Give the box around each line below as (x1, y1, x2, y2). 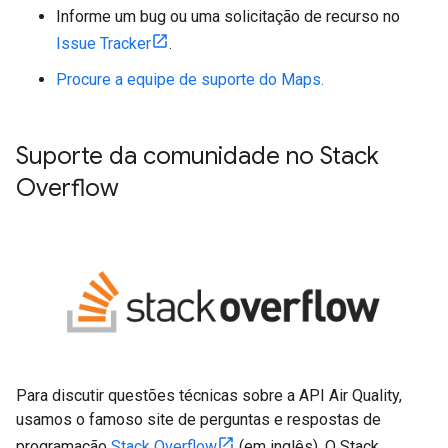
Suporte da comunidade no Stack (16, 141, 379, 171)
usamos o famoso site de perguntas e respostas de (16, 409, 381, 429)
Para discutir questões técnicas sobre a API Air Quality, (16, 385, 402, 405)
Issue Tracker (56, 34, 151, 53)
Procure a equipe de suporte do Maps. (56, 70, 324, 89)
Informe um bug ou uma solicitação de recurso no (56, 7, 400, 26)
